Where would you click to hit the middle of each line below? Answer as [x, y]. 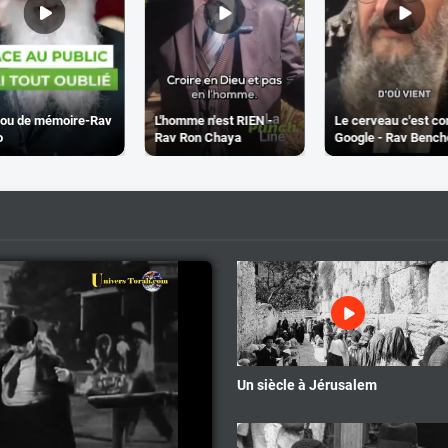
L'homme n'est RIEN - [213, 120]
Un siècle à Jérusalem [306, 384]
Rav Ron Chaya [197, 137]
